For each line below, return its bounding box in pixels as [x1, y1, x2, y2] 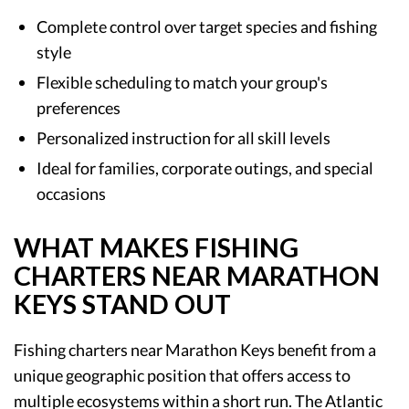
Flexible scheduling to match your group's [37, 71, 328, 92]
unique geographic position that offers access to [14, 364, 351, 385]
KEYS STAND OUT [14, 288, 231, 320]
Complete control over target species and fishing [37, 16, 377, 37]
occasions [37, 183, 106, 204]
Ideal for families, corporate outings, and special [37, 157, 373, 178]
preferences [37, 97, 121, 118]
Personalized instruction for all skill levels [37, 127, 330, 148]
